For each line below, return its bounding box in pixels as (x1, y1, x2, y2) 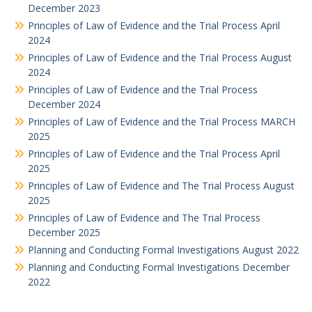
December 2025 (28, 226, 100, 239)
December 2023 (28, 1, 100, 15)
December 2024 (28, 97, 100, 111)
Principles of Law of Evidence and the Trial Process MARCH (28, 115, 295, 128)
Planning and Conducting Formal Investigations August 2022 (28, 243, 299, 256)
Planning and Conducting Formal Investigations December (28, 260, 290, 274)
